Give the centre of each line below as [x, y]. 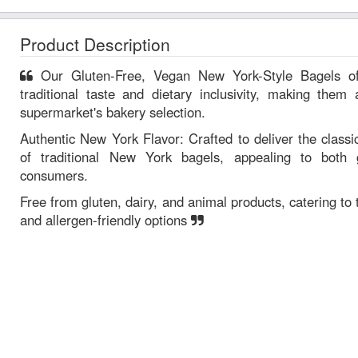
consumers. [54, 175]
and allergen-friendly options [105, 219]
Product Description [95, 44]
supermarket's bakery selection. [113, 111]
